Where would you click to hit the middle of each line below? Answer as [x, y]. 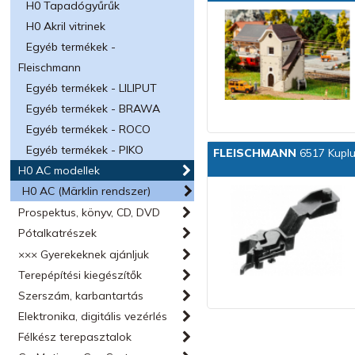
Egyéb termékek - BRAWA [94, 109]
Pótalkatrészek [58, 233]
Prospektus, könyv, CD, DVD [90, 212]
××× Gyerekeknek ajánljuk [84, 254]
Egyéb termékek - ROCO [89, 129]
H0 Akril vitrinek [66, 26]
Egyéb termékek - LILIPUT [92, 88]
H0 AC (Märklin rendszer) [87, 191]
